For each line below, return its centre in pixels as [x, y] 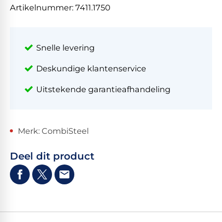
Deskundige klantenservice [91, 69]
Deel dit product [52, 156]
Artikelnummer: [43, 8]
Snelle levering [65, 48]
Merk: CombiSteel [54, 131]
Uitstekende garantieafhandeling [103, 89]
